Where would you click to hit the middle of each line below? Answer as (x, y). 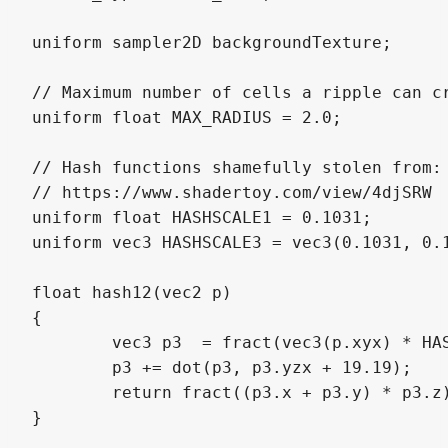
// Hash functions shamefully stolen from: (237, 167)
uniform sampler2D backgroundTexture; (212, 42)
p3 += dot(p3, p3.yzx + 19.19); (72, 367)
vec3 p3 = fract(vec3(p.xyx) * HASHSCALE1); (72, 342)
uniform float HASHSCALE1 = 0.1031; (202, 217)
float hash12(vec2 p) (132, 292)
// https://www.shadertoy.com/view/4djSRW (232, 192)
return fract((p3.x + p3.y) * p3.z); (72, 392)
